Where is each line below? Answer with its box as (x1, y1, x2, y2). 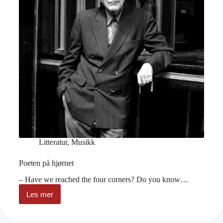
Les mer (26, 190, 53, 199)
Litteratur (39, 138, 67, 147)
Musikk (71, 138, 95, 147)
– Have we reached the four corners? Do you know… (19, 175, 188, 184)
